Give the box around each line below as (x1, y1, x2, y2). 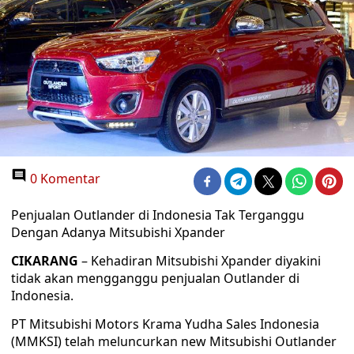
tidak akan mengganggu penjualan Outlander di (11, 269, 299, 287)
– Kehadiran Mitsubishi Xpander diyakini (78, 252, 321, 269)
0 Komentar (27, 170, 100, 187)
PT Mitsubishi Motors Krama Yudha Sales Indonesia (11, 315, 319, 333)
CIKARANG (11, 252, 78, 269)
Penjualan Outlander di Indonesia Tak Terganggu (11, 206, 304, 224)
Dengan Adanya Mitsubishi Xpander (11, 224, 225, 241)
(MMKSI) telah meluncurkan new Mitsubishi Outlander (11, 333, 337, 350)
